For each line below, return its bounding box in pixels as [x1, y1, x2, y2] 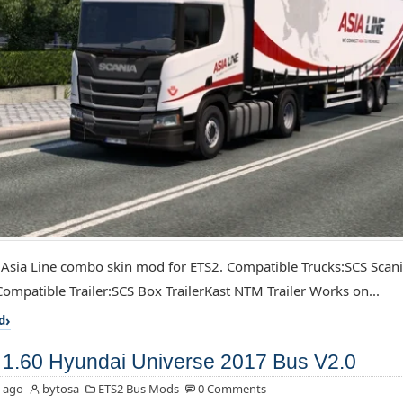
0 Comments [197, 381, 266, 398]
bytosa [41, 381, 79, 398]
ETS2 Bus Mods [97, 381, 179, 398]
